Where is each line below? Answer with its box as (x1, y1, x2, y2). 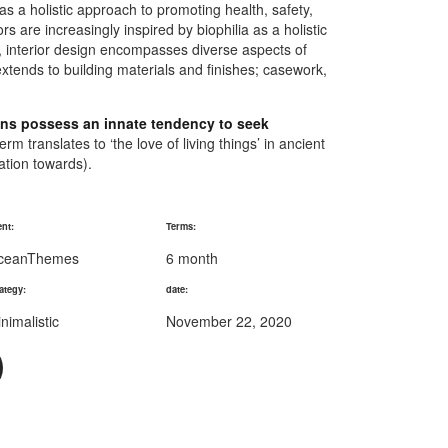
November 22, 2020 (165, 311, 292, 332)
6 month (165, 248, 218, 269)
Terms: (165, 219, 196, 234)
